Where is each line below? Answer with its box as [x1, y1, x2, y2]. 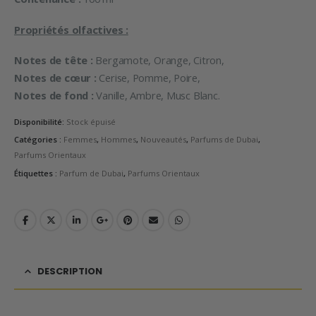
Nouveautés [140, 134, 186, 145]
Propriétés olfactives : [14, 22, 128, 37]
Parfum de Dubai [59, 168, 123, 179]
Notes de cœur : [14, 71, 97, 85]
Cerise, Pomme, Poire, [96, 71, 200, 85]
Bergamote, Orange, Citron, [92, 53, 224, 68]
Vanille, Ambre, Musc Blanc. [93, 88, 220, 103]
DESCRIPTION [37, 265, 102, 279]
